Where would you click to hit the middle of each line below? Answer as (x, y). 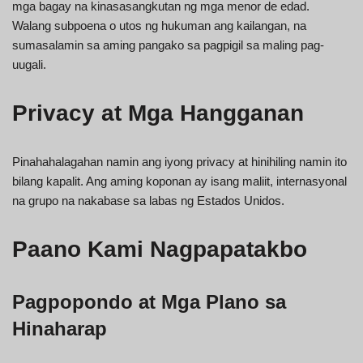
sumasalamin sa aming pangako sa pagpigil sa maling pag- (168, 45)
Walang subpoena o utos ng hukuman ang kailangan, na (159, 25)
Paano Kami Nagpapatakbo (160, 249)
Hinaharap (60, 328)
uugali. (29, 64)
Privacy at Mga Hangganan (158, 113)
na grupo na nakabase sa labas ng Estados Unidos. (148, 200)
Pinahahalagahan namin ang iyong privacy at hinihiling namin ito (179, 161)
